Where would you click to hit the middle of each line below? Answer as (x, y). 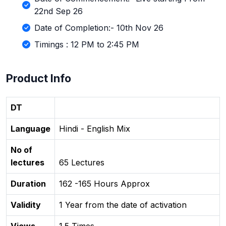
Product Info (39, 78)
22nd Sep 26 (59, 11)
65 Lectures (82, 163)
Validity (26, 205)
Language (31, 129)
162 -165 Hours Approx (104, 184)
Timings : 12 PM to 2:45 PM (87, 45)
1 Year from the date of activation (123, 205)
